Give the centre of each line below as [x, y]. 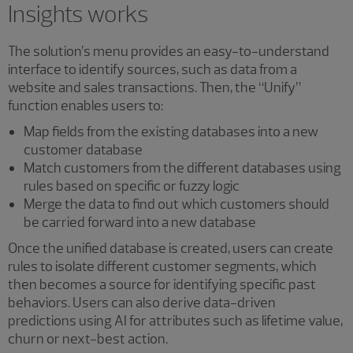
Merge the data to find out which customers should [176, 204]
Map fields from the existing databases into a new [171, 131]
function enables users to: [85, 105]
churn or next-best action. [88, 338]
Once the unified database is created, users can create [171, 248]
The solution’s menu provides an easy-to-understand [169, 51]
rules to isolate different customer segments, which [162, 266]
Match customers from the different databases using [182, 167]
